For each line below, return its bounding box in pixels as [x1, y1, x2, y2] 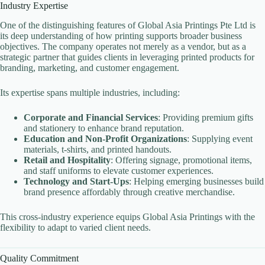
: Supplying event [187, 133, 253, 144]
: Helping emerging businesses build [129, 176, 264, 186]
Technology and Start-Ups [24, 176, 129, 186]
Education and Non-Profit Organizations [24, 133, 187, 144]
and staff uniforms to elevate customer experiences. [24, 165, 214, 176]
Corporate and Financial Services [24, 112, 158, 122]
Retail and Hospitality [24, 154, 111, 165]
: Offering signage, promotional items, [111, 154, 252, 165]
